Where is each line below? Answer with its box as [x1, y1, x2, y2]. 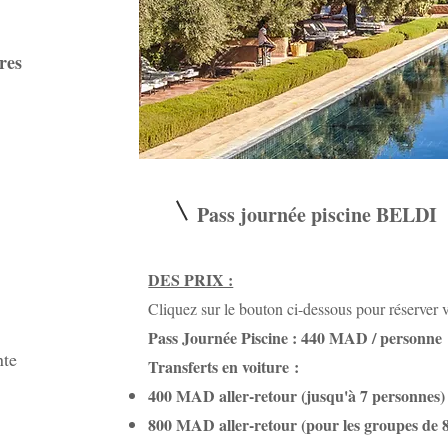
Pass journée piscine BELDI [197, 200, 438, 229]
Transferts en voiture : [148, 355, 300, 378]
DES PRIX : [148, 268, 234, 291]
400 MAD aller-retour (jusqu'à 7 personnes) [148, 384, 446, 407]
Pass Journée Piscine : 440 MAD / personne [148, 326, 443, 349]
